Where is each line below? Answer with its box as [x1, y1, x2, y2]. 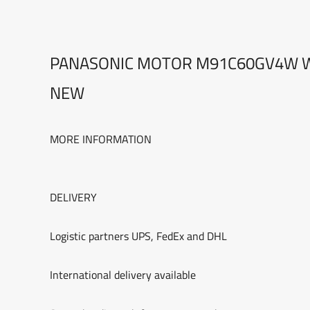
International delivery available [50, 266, 196, 283]
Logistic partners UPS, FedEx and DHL [50, 228, 227, 244]
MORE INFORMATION [50, 131, 152, 147]
